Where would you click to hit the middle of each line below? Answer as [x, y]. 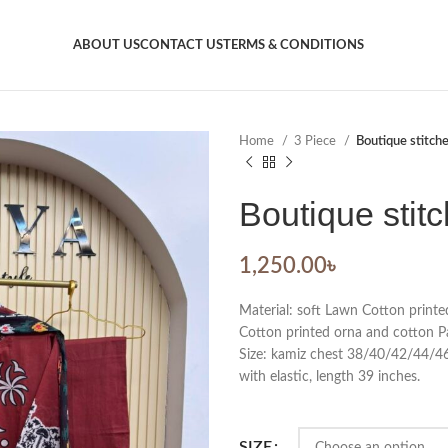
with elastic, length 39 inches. [329, 377]
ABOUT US [107, 45]
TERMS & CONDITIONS [294, 45]
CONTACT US [182, 45]
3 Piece [316, 141]
